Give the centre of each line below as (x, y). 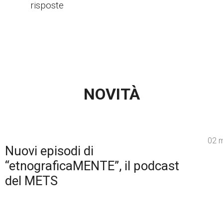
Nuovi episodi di (49, 151)
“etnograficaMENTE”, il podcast (92, 166)
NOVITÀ (111, 94)
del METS (31, 180)
